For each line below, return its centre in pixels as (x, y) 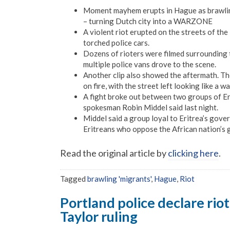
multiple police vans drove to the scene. (150, 64)
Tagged (74, 178)
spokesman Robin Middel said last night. (151, 108)
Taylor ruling (99, 217)
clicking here (193, 153)
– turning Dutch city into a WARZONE (148, 21)
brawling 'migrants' (119, 178)
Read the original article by (114, 153)
